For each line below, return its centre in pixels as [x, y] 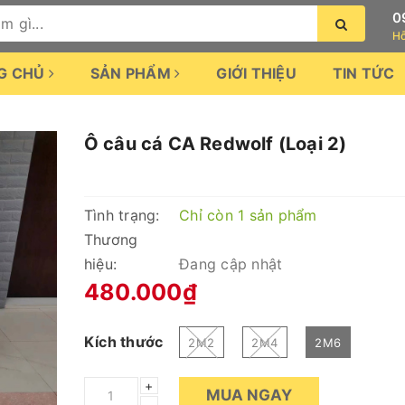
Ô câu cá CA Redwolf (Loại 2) [215, 144]
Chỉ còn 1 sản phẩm [248, 215]
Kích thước [123, 342]
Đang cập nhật [231, 264]
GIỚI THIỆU [256, 73]
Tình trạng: [122, 215]
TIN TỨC [363, 73]
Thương [111, 240]
